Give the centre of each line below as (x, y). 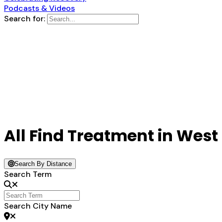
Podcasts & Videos (39, 8)
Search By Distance (43, 164)
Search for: (25, 19)
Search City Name (38, 206)
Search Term (28, 174)
